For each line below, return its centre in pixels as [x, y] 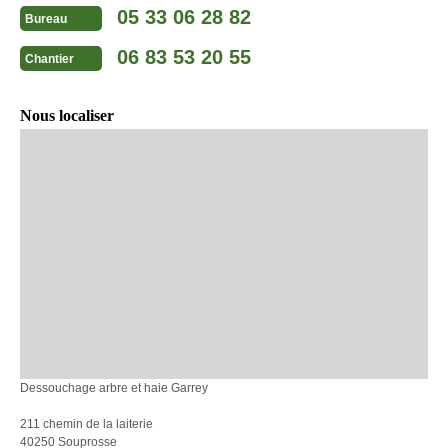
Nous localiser [67, 115]
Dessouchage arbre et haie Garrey [114, 387]
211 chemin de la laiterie [86, 423]
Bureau [46, 19]
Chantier [49, 59]
